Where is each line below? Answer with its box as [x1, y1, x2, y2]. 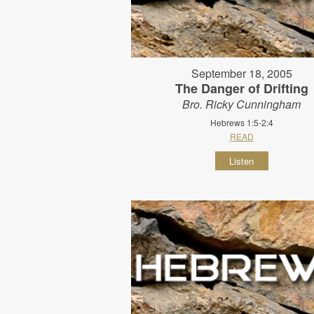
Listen [229, 153, 254, 168]
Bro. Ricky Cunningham [182, 95, 301, 112]
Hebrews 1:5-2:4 [210, 116, 273, 128]
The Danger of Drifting [175, 78, 308, 97]
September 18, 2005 [191, 64, 292, 81]
